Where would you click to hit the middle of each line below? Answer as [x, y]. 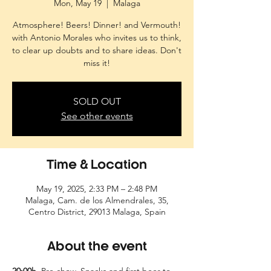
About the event [97, 247]
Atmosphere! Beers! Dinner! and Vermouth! [97, 25]
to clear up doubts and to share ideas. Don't [97, 50]
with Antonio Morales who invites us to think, [97, 38]
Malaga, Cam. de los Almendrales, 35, [97, 200]
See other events [97, 116]
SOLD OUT [97, 101]
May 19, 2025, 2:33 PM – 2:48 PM [97, 189]
